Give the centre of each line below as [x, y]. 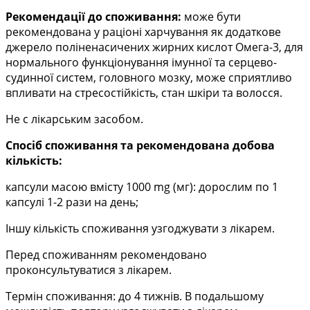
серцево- [253, 63]
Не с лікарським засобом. [74, 119]
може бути [211, 17]
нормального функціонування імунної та [116, 63]
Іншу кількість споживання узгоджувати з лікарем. [140, 229]
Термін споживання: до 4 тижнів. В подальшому [135, 297]
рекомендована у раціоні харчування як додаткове [143, 32]
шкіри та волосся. [235, 93]
